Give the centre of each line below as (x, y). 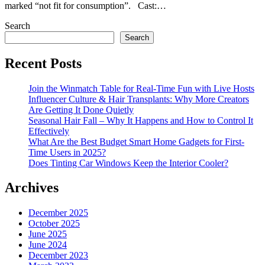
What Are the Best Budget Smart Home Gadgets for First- (136, 141)
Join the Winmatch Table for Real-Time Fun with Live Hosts (141, 88)
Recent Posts (43, 63)
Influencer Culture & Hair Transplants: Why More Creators (139, 99)
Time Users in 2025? (67, 152)
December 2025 (58, 213)
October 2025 (54, 224)
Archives (32, 188)
